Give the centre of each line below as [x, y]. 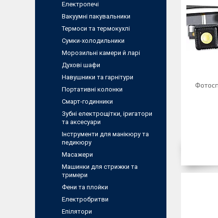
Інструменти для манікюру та [105, 134]
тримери [75, 175]
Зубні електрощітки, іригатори [107, 114]
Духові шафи [81, 65]
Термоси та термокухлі [96, 28]
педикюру [77, 142]
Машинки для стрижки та [100, 167]
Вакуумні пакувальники [96, 16]
